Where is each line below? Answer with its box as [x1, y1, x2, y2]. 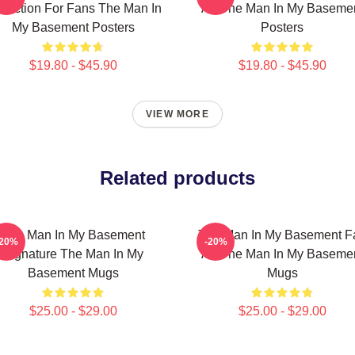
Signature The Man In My [2, 247, 143, 261]
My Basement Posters [11, 21, 135, 34]
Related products [100, 167, 255, 189]
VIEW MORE [146, 109, 209, 120]
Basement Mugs [27, 266, 119, 280]
